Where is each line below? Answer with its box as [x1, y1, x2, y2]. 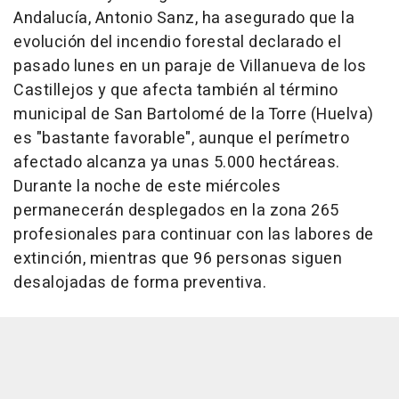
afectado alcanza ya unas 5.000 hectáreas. [13, 150, 340, 175]
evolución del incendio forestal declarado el [13, 29, 341, 54]
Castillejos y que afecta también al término [13, 77, 338, 102]
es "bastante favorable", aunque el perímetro [13, 126, 349, 151]
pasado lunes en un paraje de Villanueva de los [13, 53, 366, 78]
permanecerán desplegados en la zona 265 [13, 198, 339, 223]
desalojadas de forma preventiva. [13, 270, 266, 295]
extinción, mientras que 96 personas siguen [13, 246, 342, 271]
